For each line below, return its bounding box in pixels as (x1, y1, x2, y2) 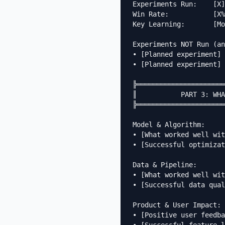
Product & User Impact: (133, 201, 221, 209)
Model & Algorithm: (133, 121, 205, 129)
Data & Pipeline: (133, 161, 197, 169)
